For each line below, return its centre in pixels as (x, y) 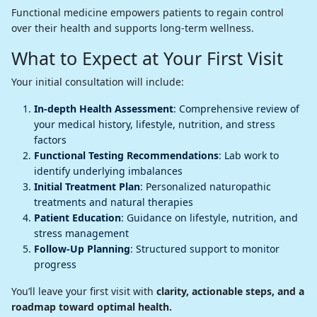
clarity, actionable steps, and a (230, 291)
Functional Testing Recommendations (126, 155)
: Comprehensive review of (236, 108)
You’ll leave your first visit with (84, 291)
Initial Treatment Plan (87, 186)
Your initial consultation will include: (98, 81)
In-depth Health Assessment (104, 108)
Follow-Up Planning (82, 248)
